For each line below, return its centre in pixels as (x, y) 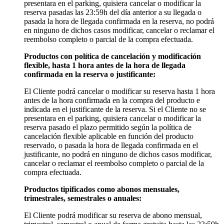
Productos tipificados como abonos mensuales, (102, 189)
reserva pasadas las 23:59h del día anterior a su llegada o (113, 12)
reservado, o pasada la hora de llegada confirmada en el (111, 145)
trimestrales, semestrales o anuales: (83, 198)
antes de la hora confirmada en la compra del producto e (112, 100)
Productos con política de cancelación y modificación (112, 56)
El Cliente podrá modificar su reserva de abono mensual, (113, 215)
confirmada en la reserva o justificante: (90, 74)
